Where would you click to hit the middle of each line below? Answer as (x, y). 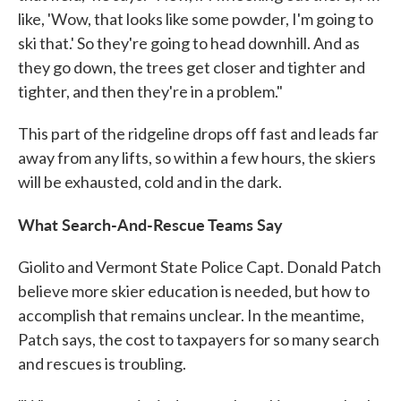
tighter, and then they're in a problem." (150, 91)
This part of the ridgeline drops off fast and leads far (198, 133)
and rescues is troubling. (102, 363)
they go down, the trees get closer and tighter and (192, 67)
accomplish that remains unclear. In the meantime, (191, 315)
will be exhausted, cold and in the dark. (150, 181)
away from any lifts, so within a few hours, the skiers (197, 157)
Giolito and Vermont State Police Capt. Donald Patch (200, 266)
